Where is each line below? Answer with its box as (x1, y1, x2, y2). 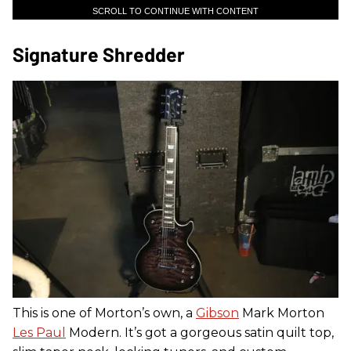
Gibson (196, 306, 239, 321)
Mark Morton (239, 306, 324, 321)
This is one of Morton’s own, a (13, 306, 196, 321)
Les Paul (13, 325, 66, 341)
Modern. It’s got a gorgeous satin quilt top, (66, 325, 334, 341)
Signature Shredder (13, 42, 185, 67)
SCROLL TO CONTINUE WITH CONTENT (92, 6, 259, 16)
